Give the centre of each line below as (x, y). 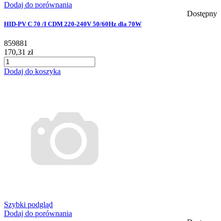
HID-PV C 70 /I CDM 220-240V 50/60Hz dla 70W (73, 24)
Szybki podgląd (28, 205)
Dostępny (202, 14)
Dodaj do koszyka (32, 72)
